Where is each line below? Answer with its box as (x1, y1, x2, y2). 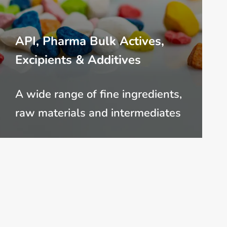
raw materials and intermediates (15, 105, 181, 121)
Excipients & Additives (15, 52, 141, 68)
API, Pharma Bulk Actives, (15, 33, 164, 50)
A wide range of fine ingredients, (15, 87, 182, 102)
